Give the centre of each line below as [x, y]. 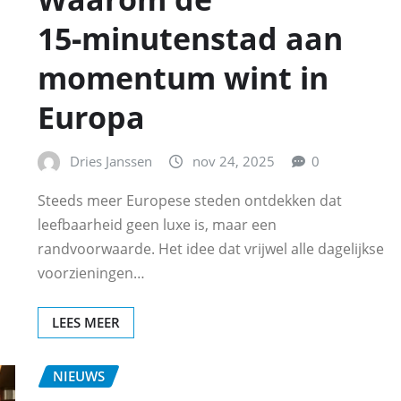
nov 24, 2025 [234, 162]
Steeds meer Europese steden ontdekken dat [190, 200]
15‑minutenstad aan [190, 39]
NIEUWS [79, 375]
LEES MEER [86, 322]
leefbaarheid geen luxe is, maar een [157, 224]
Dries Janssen [111, 162]
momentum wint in [183, 78]
